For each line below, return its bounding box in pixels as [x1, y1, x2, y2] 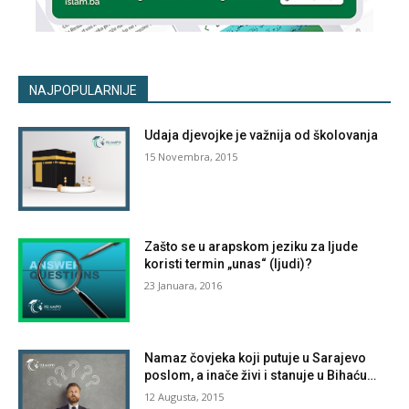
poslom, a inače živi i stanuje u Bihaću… [144, 367, 377, 383]
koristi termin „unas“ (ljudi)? [144, 257, 313, 272]
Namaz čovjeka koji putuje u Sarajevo [144, 350, 367, 365]
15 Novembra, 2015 [144, 150, 238, 164]
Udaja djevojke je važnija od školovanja [144, 128, 379, 143]
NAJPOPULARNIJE [29, 83, 137, 99]
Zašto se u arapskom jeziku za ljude [144, 239, 359, 255]
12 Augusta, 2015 [144, 389, 225, 404]
